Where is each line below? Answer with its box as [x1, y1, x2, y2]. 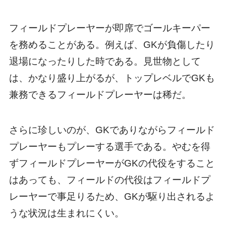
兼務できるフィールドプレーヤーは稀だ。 [9, 89, 191, 100]
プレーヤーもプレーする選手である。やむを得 [9, 141, 210, 152]
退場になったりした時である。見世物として [9, 55, 201, 67]
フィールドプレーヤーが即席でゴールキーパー [9, 22, 210, 33]
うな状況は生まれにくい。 [9, 208, 124, 219]
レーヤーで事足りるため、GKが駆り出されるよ [9, 191, 215, 202]
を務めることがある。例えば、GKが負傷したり [9, 39, 215, 50]
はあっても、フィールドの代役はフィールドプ [9, 175, 210, 186]
